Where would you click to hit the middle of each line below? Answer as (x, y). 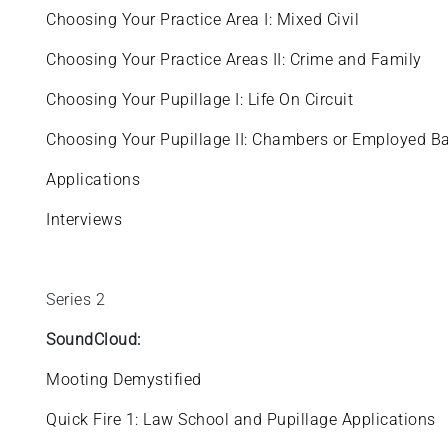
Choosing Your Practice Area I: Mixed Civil (203, 19)
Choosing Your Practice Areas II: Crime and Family (234, 59)
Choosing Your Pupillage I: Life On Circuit (200, 99)
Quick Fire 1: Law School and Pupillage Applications (243, 419)
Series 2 (78, 299)
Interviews (84, 219)
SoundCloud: (93, 339)
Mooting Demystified (126, 379)
